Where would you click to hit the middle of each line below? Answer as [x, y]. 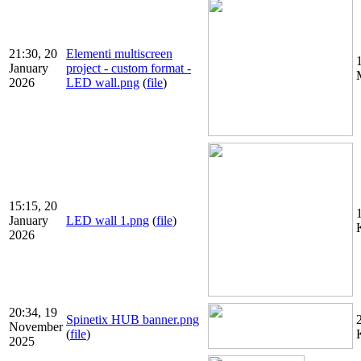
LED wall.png [103, 83]
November [36, 327]
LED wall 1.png [108, 221]
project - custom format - [129, 68]
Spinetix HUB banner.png [133, 320]
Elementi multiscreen [119, 54]
